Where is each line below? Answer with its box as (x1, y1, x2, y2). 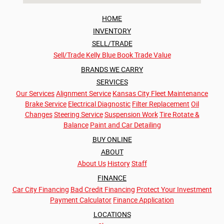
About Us (77, 159, 106, 168)
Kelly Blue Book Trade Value (85, 51, 171, 59)
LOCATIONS (93, 210, 131, 219)
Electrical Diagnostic (68, 100, 130, 108)
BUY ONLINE (92, 135, 132, 144)
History (107, 159, 130, 168)
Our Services (16, 89, 54, 98)
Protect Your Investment (136, 185, 212, 194)
